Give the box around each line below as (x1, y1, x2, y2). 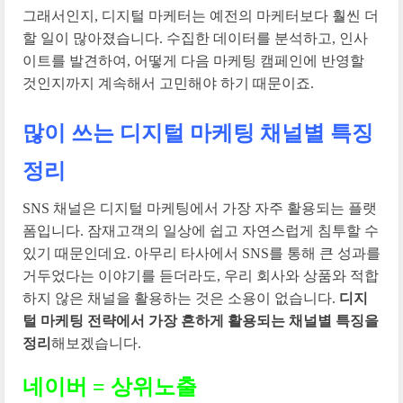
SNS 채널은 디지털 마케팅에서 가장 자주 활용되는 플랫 (22, 200, 377, 216)
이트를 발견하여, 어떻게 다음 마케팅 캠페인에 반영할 (22, 52, 364, 68)
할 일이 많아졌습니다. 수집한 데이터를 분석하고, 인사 (22, 30, 368, 46)
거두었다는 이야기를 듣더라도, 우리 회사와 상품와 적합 (22, 267, 379, 283)
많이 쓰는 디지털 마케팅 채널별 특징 (22, 121, 373, 145)
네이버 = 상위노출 (22, 374, 197, 399)
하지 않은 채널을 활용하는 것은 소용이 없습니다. (22, 290, 339, 306)
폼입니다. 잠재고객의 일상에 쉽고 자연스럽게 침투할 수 (22, 222, 379, 238)
